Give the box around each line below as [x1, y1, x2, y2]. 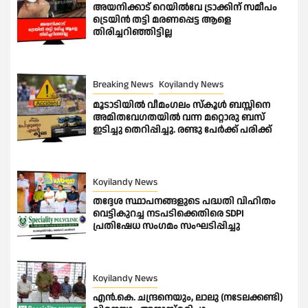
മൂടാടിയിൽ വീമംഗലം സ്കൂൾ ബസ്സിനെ [93, 98, 270, 113]
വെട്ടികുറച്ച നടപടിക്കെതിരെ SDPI [93, 207, 243, 221]
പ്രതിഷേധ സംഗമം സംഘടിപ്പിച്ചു [93, 219, 240, 234]
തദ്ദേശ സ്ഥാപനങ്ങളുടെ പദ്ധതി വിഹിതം [93, 195, 276, 209]
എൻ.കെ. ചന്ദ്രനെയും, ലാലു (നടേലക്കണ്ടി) [93, 291, 283, 305]
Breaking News [93, 78, 153, 92]
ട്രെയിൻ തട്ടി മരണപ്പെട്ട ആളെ [93, 13, 231, 27]
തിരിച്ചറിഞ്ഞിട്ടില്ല [93, 25, 172, 40]
